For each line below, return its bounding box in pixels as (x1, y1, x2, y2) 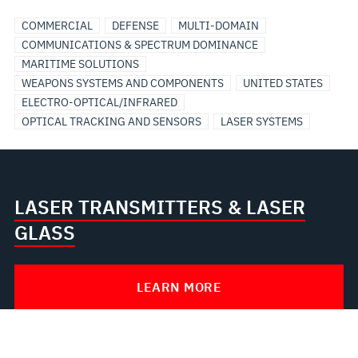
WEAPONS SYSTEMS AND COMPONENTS (21, 76, 224, 90)
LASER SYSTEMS (220, 114, 303, 129)
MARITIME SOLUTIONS (21, 57, 139, 71)
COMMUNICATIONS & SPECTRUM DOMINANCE (21, 38, 258, 52)
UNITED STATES (242, 76, 323, 90)
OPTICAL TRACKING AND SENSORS (21, 114, 201, 129)
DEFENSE (111, 18, 159, 33)
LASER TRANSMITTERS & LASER (14, 194, 305, 220)
